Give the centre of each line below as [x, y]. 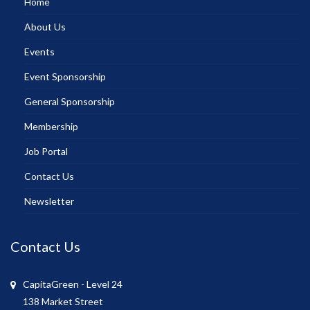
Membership [51, 126]
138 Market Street [63, 301]
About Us [45, 26]
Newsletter [49, 201]
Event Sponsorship [65, 76]
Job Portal [46, 151]
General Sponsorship [70, 101]
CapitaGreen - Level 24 [73, 284]
